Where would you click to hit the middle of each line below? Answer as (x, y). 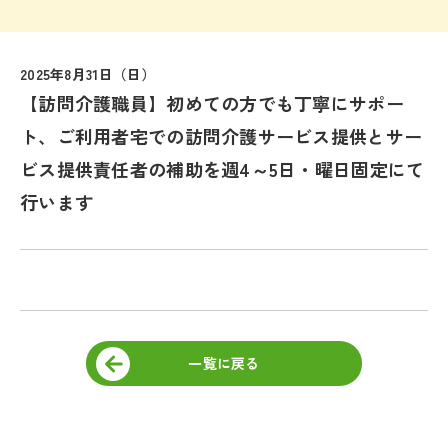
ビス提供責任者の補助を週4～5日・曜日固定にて (222, 168)
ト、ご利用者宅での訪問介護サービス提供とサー (221, 135)
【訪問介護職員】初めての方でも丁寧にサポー (212, 102)
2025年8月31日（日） (88, 73)
